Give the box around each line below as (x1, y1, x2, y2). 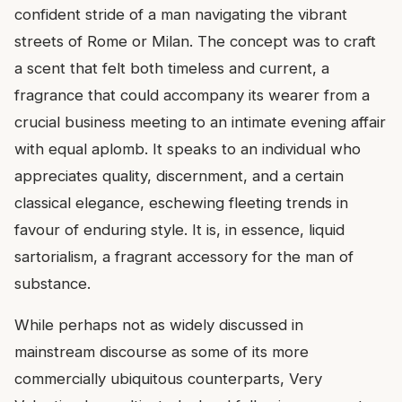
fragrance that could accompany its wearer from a (14, 86, 370, 105)
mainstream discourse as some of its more (14, 343, 309, 362)
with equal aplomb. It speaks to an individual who (14, 140, 361, 159)
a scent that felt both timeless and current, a (14, 59, 329, 78)
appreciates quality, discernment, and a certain (14, 167, 344, 186)
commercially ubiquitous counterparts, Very (14, 370, 322, 389)
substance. (14, 275, 91, 293)
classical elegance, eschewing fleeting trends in (14, 194, 348, 213)
